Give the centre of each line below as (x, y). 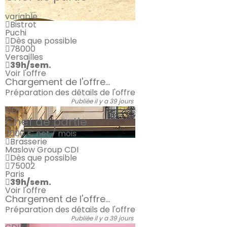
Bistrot (23, 25)
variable (21, 16)
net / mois (56, 134)
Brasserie (29, 142)
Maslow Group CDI (42, 150)
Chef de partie (46, 122)
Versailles (24, 57)
